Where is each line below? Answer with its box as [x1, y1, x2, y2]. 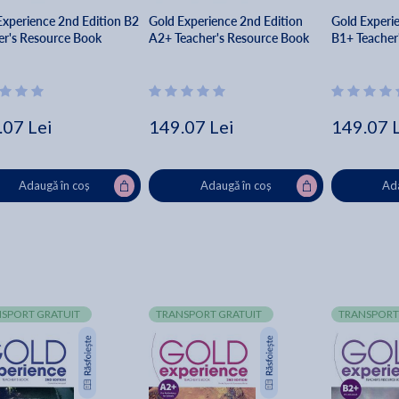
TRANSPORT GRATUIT [156, 307, 263, 322]
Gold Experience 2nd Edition [149, 12, 304, 30]
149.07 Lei [149, 116, 235, 138]
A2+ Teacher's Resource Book [149, 29, 310, 47]
